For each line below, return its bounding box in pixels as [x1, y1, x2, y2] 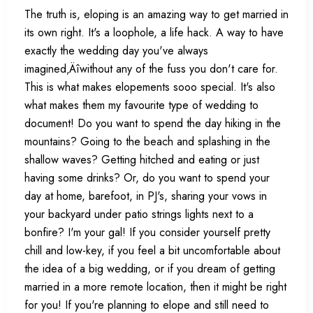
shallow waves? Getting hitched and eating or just [24, 152, 259, 168]
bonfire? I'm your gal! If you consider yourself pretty [24, 224, 270, 240]
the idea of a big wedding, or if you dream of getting [24, 261, 275, 277]
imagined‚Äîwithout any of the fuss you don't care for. [24, 61, 278, 77]
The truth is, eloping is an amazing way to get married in [24, 6, 289, 22]
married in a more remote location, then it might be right [24, 279, 286, 295]
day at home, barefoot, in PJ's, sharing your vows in [24, 188, 267, 204]
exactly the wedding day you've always [24, 43, 208, 59]
